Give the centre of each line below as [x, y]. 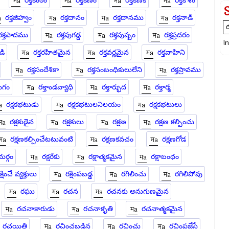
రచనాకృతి [98, 209]
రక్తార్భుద [114, 87]
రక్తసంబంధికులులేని [114, 70]
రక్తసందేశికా [43, 70]
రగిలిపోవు [188, 174]
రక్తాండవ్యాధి [56, 87]
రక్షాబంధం [165, 157]
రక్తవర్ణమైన [114, 52]
